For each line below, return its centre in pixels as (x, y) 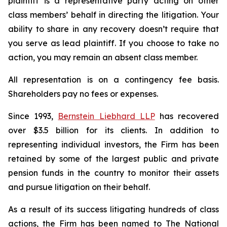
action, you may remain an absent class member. (103, 57)
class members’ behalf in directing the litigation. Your (113, 15)
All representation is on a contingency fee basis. (113, 80)
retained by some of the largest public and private (113, 159)
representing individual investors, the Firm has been (113, 144)
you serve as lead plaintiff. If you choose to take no (113, 43)
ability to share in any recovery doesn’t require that (113, 29)
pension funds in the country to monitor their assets (113, 173)
